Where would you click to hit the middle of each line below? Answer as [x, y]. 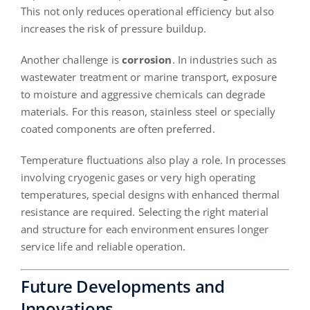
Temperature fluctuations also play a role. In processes [153, 159]
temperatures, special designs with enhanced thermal [150, 194]
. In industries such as [224, 59]
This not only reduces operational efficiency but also [147, 11]
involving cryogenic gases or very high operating [138, 177]
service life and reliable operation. [103, 246]
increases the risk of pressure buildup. [113, 28]
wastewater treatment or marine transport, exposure [149, 76]
